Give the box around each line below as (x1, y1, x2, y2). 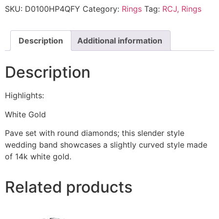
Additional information (77, 35, 162, 45)
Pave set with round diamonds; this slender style (5, 128, 184, 138)
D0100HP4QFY (25, 3, 80, 14)
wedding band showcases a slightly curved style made (5, 140, 207, 150)
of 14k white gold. (5, 152, 71, 162)
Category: (83, 3, 122, 14)
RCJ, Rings (162, 3, 201, 14)
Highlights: (5, 90, 44, 101)
